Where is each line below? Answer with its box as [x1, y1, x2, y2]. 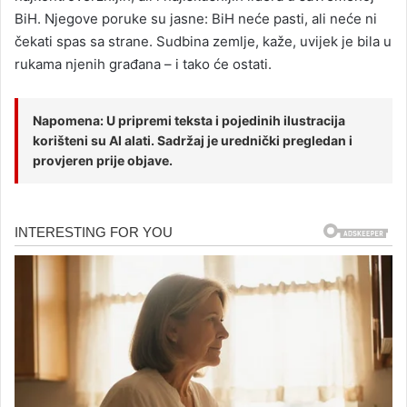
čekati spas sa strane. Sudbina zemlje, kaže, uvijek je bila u [15, 32, 392, 50]
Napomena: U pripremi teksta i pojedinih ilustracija [33, 112, 345, 128]
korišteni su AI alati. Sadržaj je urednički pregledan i [33, 132, 352, 148]
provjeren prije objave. [33, 152, 173, 168]
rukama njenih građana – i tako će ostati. [15, 55, 272, 73]
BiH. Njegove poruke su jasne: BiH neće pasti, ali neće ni [15, 9, 377, 27]
